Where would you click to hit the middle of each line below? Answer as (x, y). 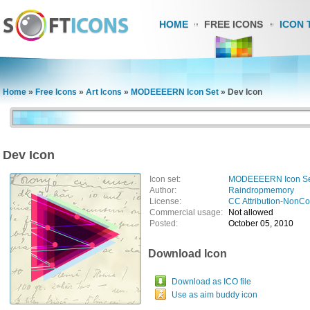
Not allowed (251, 212)
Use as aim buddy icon (215, 295)
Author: (163, 190)
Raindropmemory (261, 190)
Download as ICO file (211, 282)
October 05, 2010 (261, 224)
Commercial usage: (188, 212)
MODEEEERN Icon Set (175, 92)
